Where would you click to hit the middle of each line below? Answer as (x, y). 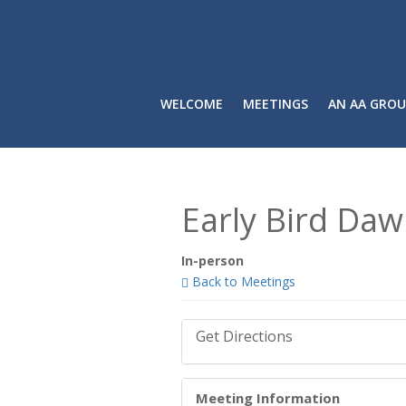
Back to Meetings (242, 282)
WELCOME (191, 104)
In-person (212, 261)
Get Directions (244, 337)
